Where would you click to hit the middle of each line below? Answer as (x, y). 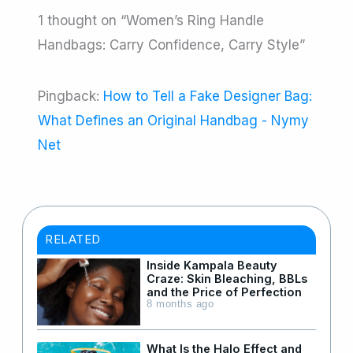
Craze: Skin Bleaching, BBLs (227, 278)
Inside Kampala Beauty (212, 265)
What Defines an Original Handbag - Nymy (174, 121)
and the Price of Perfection (224, 292)
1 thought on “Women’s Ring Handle (151, 21)
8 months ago (180, 304)
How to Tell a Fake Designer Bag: (208, 97)
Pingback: (71, 97)
